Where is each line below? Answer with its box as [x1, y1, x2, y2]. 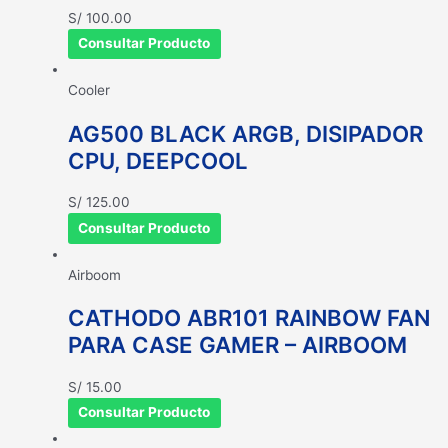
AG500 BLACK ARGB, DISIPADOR [68, 119, 423, 147]
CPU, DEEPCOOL [68, 146, 248, 174]
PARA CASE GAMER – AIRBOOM [68, 331, 407, 359]
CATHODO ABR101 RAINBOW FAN [68, 304, 430, 332]
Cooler [68, 82, 110, 99]
